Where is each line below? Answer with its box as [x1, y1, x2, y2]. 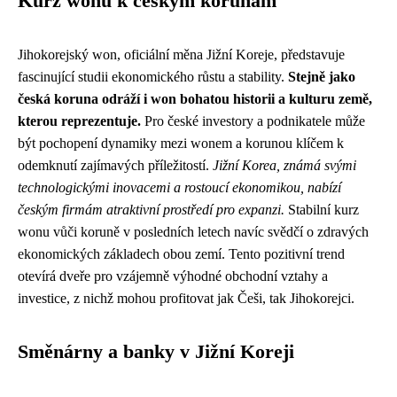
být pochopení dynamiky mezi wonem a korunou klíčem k [18, 136, 344, 151]
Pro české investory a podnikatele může [141, 113, 365, 128]
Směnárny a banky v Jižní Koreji [18, 341, 294, 362]
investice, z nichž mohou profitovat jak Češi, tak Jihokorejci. [18, 291, 354, 306]
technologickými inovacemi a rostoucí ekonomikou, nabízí [18, 180, 341, 195]
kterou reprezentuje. [18, 113, 141, 128]
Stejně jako [288, 69, 355, 84]
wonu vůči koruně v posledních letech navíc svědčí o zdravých [18, 224, 369, 239]
